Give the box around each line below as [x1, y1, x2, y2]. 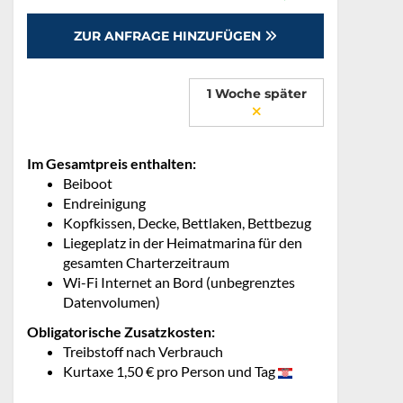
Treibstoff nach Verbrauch [63, 343, 223, 360]
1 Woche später [206, 85, 307, 102]
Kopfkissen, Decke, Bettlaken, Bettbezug [63, 214, 311, 231]
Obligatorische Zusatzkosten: [27, 323, 215, 340]
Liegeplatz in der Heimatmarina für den [63, 234, 302, 251]
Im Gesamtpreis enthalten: [27, 155, 196, 172]
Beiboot [63, 175, 112, 192]
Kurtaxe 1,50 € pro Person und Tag [63, 363, 278, 380]
